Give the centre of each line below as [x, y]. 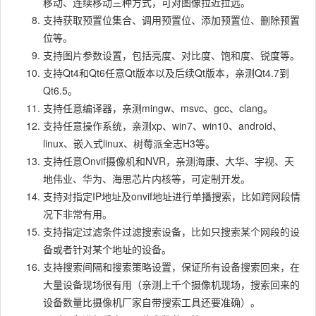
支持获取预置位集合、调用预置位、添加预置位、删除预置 [171, 19]
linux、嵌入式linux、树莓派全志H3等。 [129, 143]
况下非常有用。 [78, 213]
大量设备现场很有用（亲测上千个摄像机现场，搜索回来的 [171, 284]
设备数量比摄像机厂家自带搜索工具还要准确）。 [152, 302]
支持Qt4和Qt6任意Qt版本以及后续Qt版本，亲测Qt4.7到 [166, 72]
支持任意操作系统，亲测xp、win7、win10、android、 [163, 125]
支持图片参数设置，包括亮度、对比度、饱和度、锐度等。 [171, 55]
